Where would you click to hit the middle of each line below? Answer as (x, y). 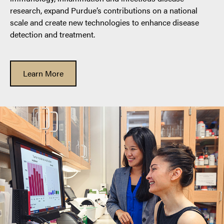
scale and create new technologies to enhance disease (104, 22)
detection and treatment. (52, 34)
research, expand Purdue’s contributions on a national (104, 10)
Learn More (43, 73)
